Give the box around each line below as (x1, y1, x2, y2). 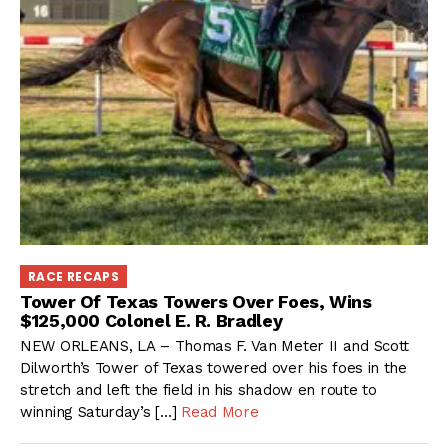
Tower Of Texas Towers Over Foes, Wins (20, 291, 372, 313)
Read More (181, 402, 259, 421)
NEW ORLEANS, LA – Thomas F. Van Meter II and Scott (20, 336, 410, 355)
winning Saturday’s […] (20, 402, 182, 421)
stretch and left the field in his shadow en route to (20, 380, 377, 399)
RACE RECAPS (28, 267, 119, 285)
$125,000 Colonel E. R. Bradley (20, 310, 283, 332)
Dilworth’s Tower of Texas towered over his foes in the (20, 358, 407, 377)
